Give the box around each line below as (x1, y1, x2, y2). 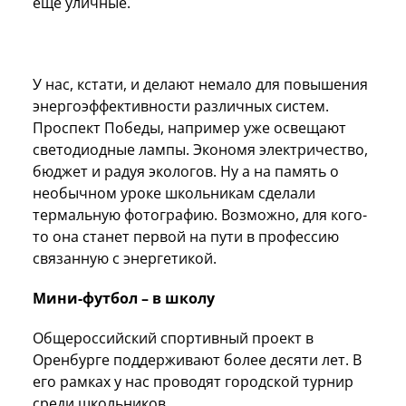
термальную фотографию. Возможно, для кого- (33, 204, 367, 225)
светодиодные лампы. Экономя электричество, (33, 139, 368, 159)
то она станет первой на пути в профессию (33, 226, 339, 246)
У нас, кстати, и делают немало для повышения (33, 73, 368, 94)
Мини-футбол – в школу (33, 287, 215, 308)
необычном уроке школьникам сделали (33, 182, 315, 203)
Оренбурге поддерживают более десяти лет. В (33, 349, 362, 370)
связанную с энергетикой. (33, 247, 235, 268)
